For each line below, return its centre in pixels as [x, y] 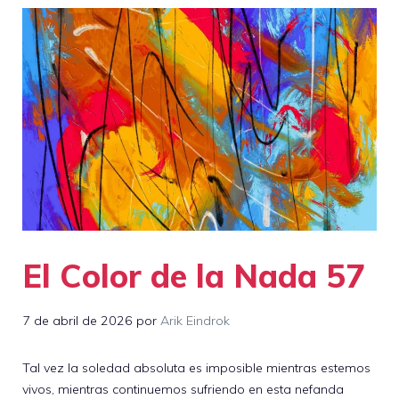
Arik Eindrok [195, 320]
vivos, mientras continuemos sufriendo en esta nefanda [183, 389]
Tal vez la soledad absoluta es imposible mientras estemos [196, 368]
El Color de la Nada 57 [194, 276]
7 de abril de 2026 [77, 320]
